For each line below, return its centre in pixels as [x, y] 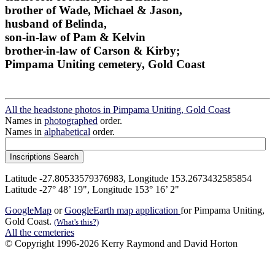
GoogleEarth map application [122, 211]
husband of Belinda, [56, 23]
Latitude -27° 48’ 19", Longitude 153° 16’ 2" [92, 190]
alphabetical [67, 132]
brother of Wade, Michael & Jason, [94, 10]
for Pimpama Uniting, [223, 211]
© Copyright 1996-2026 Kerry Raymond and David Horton [121, 244]
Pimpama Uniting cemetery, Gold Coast [105, 64]
